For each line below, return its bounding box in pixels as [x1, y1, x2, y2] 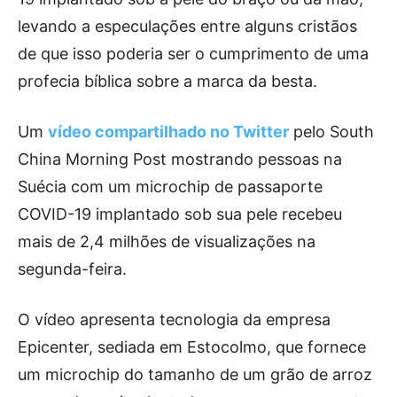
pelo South [289, 122, 374, 142]
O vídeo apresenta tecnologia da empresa [18, 310, 331, 330]
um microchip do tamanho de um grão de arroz [18, 365, 372, 385]
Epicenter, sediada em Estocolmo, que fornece [18, 338, 366, 357]
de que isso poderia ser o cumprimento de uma [18, 44, 369, 64]
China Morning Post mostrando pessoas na [18, 150, 342, 169]
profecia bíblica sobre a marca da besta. [18, 72, 317, 91]
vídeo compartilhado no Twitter [48, 122, 289, 142]
